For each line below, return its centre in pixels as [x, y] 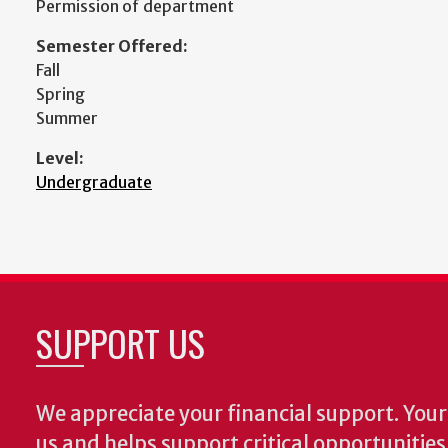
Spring [60, 94]
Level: [60, 158]
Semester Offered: [112, 46]
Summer [67, 118]
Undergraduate [94, 182]
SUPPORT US [120, 342]
